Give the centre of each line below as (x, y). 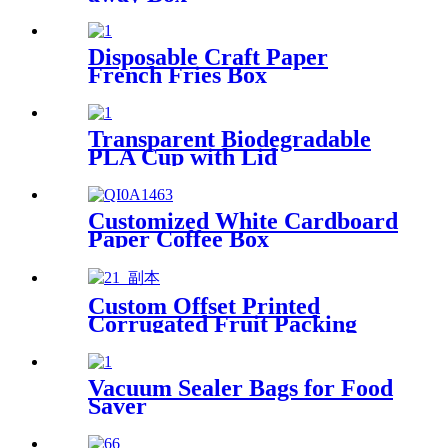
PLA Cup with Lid (182, 157)
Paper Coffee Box (178, 239)
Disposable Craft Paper (208, 57)
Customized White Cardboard (243, 221)
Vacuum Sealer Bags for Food (240, 388)
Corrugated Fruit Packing (222, 324)
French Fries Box (177, 75)
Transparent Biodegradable (229, 139)
